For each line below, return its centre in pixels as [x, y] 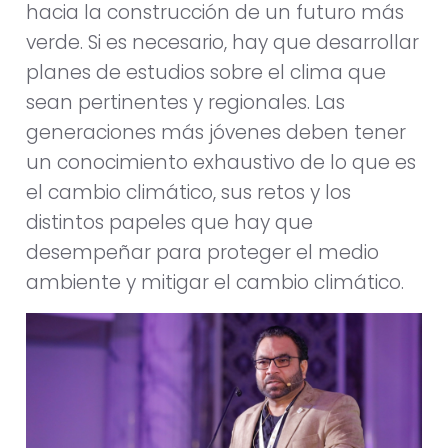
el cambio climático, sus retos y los [188, 193]
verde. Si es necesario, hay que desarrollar [222, 43]
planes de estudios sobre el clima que [206, 73]
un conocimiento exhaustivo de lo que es [221, 163]
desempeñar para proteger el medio [202, 253]
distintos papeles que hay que [169, 223]
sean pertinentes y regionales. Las [185, 103]
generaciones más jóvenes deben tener [216, 133]
